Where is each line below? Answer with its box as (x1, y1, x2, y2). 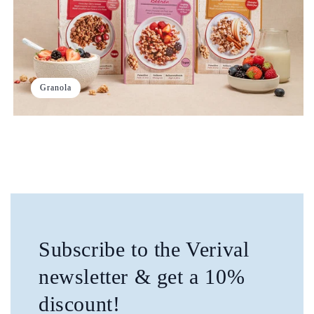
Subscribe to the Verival (39, 238, 250, 261)
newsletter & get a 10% (39, 265, 245, 289)
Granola (40, 83, 71, 93)
